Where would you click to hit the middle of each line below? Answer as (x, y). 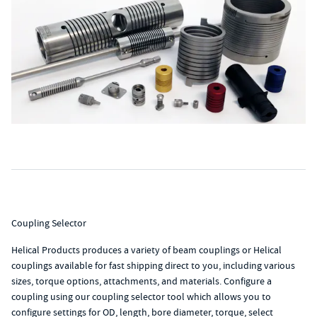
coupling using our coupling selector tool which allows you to (141, 297)
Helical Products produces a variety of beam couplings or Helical (146, 250)
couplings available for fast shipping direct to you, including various (153, 266)
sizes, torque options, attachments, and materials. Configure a (142, 281)
